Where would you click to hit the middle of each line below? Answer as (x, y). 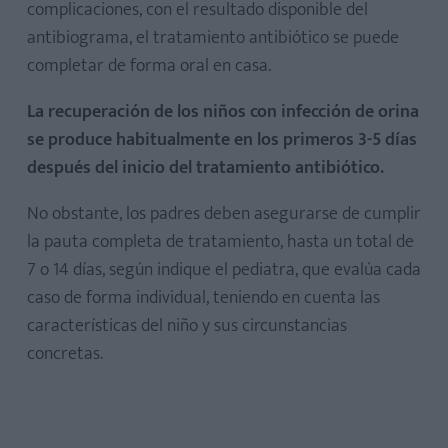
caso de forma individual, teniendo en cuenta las (203, 298)
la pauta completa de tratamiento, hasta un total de (220, 242)
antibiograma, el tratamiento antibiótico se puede (213, 38)
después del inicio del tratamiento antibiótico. (205, 168)
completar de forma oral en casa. (149, 66)
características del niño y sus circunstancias (187, 326)
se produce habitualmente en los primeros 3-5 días (222, 140)
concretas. (65, 354)
